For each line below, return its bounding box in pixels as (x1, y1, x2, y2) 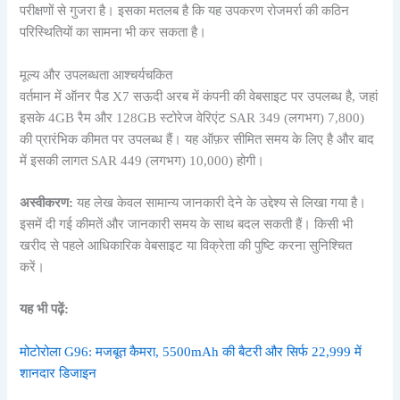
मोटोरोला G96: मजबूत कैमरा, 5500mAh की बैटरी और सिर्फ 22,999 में (20, 344, 362, 359)
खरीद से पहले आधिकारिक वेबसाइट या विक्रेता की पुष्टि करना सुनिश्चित (20, 237, 353, 253)
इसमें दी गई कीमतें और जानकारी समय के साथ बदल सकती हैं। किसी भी (20, 216, 354, 231)
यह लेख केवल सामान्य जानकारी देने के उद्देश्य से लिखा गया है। (73, 195, 367, 210)
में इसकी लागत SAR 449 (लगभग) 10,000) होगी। (20, 153, 265, 168)
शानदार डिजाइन (20, 365, 97, 380)
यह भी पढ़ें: (20, 302, 70, 317)
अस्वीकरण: (20, 195, 74, 210)
